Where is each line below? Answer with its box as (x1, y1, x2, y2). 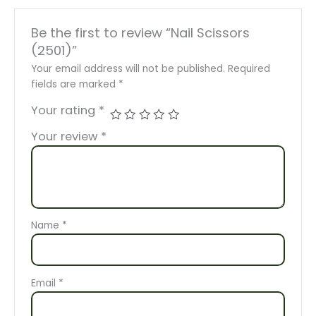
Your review (30, 128, 101, 145)
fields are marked (30, 78, 119, 92)
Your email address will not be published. (30, 62, 225, 76)
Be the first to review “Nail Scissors (30, 24, 250, 42)
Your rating (30, 102, 99, 119)
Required (227, 62, 270, 76)
